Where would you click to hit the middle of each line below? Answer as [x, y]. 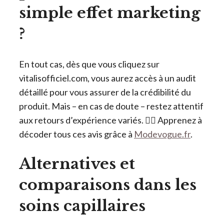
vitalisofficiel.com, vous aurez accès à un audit [107, 78]
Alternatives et [77, 163]
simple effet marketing [110, 13]
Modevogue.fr [162, 134]
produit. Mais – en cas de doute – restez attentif [111, 106]
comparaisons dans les [108, 184]
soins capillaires [82, 205]
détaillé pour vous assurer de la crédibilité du [105, 92]
